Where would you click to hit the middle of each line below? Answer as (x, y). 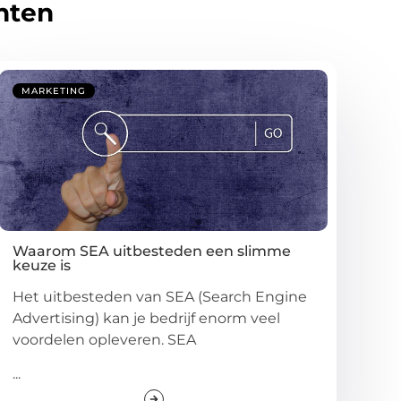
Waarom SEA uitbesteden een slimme (152, 251)
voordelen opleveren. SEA (105, 339)
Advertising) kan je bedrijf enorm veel (147, 318)
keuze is (42, 265)
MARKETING (54, 90)
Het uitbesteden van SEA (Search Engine (160, 296)
